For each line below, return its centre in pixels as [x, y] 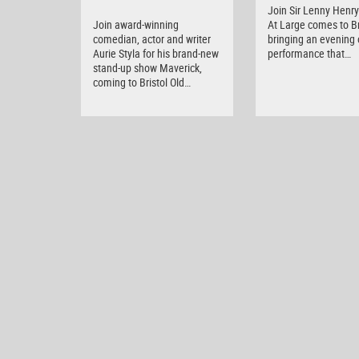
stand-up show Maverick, [147, 67]
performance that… [309, 53]
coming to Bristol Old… [142, 82]
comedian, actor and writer [152, 38]
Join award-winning [136, 24]
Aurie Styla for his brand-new [156, 53]
